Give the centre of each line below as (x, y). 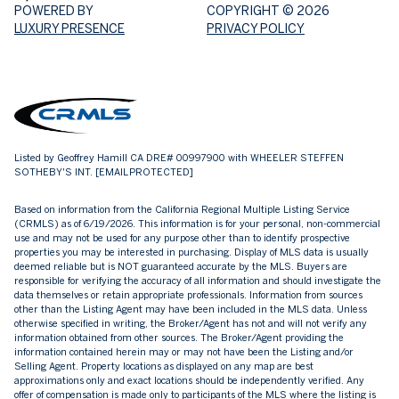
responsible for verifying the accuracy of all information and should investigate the (198, 281)
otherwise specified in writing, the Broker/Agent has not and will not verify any (191, 324)
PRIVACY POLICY (256, 28)
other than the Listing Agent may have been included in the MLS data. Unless (191, 309)
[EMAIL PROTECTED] (144, 171)
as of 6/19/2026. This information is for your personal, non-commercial (220, 224)
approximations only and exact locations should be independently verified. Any (189, 381)
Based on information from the (85, 210)
